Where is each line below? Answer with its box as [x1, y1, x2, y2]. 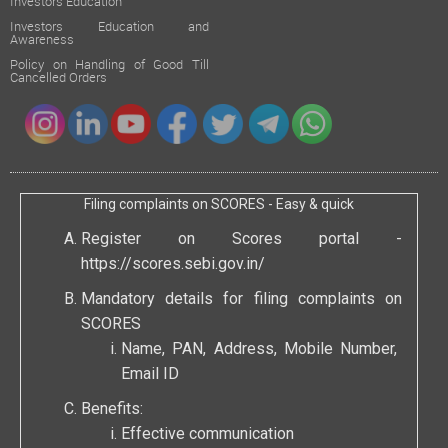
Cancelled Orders [10, 69, 107, 88]
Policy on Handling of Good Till [10, 56, 209, 75]
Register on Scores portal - [81, 230, 402, 250]
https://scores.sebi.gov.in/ [81, 255, 265, 275]
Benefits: [81, 400, 143, 420]
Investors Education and [10, 18, 209, 37]
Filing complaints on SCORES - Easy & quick [84, 197, 354, 214]
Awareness [10, 31, 74, 50]
